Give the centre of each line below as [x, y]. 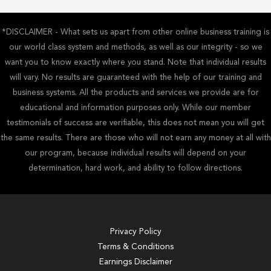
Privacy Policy [135, 232]
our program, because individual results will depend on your [135, 153]
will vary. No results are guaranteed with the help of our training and [135, 78]
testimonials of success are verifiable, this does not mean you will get [135, 123]
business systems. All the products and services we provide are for [135, 93]
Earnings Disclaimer [135, 262]
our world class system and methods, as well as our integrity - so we [135, 47]
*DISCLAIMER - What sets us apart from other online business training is [135, 32]
